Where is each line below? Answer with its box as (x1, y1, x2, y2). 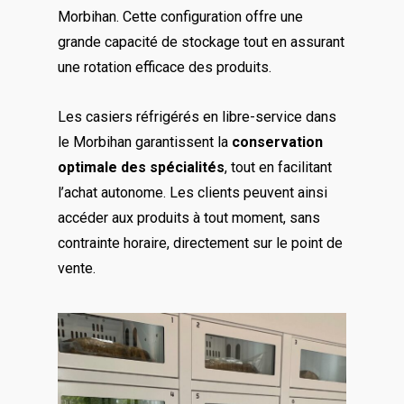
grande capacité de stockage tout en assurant (58, 32, 344, 50)
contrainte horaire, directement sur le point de (58, 234, 343, 252)
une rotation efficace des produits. (58, 58, 271, 76)
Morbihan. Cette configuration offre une (58, 7, 303, 25)
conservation (232, 133, 323, 151)
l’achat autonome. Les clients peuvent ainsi (58, 183, 327, 201)
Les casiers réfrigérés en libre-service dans (58, 107, 336, 125)
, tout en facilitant (225, 158, 332, 176)
